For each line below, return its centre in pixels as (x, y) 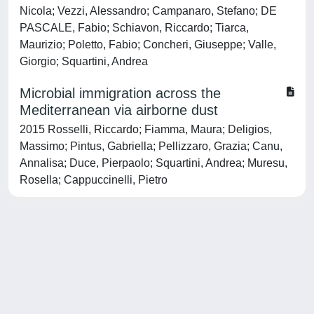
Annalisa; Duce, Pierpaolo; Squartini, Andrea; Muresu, (153, 163)
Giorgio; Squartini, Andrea (84, 61)
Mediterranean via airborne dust (119, 110)
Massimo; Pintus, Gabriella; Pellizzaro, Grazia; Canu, (151, 146)
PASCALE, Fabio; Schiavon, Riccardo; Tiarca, (134, 28)
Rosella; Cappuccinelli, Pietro (94, 180)
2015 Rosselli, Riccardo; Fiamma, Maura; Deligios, (146, 129)
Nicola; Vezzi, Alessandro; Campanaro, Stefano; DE (148, 11)
